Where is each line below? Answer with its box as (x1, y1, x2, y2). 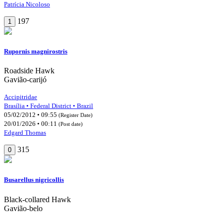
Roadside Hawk (4, 66, 55, 75)
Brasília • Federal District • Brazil (4, 102, 93, 110)
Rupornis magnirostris (4, 48, 67, 55)
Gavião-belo (4, 204, 43, 213)
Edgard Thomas (4, 129, 46, 137)
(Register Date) (58, 112, 93, 118)
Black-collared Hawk (4, 195, 71, 204)
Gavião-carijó (4, 75, 47, 84)
